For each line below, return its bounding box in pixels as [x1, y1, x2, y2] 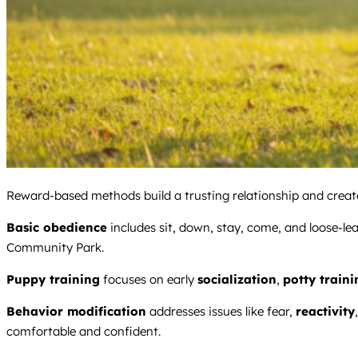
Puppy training [6, 272, 100, 288]
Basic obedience [6, 220, 107, 236]
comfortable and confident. [6, 324, 161, 340]
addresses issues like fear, [146, 304, 296, 320]
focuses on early [100, 272, 197, 288]
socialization [197, 272, 276, 288]
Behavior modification [6, 304, 146, 320]
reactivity [296, 304, 355, 320]
